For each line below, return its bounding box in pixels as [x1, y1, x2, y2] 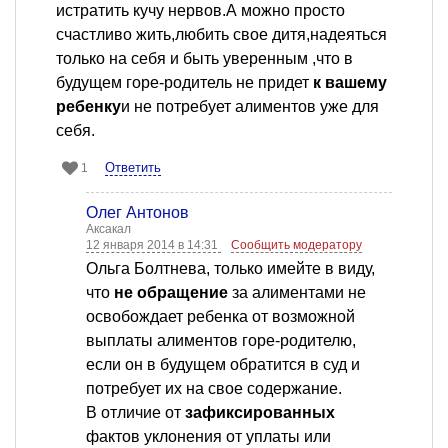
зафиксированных [185, 404, 335, 422]
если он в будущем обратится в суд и [86, 356, 360, 374]
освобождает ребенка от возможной [86, 308, 355, 326]
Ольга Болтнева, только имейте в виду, [86, 260, 375, 278]
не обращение [114, 284, 228, 302]
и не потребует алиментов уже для [121, 98, 379, 116]
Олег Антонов [86, 204, 189, 222]
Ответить [105, 160, 161, 176]
